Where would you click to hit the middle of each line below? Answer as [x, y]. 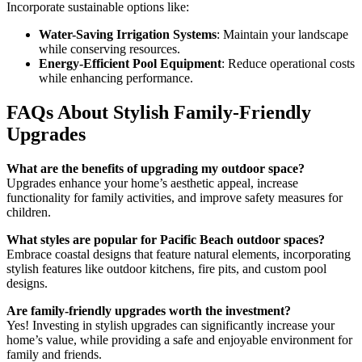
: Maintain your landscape [282, 35]
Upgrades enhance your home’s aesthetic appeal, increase [152, 183]
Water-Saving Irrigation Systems [128, 35]
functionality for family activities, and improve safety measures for [175, 198]
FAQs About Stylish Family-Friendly [159, 113]
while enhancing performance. [116, 78]
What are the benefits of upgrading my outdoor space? [156, 169]
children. [29, 213]
